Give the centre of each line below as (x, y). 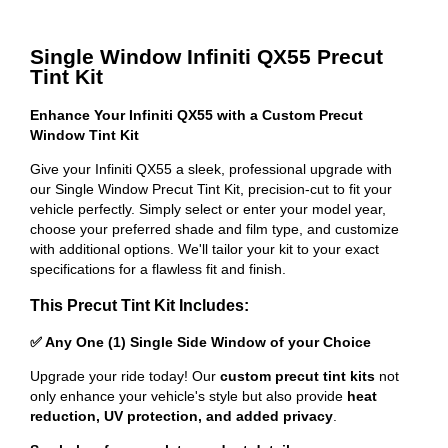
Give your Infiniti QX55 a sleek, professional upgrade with (211, 168)
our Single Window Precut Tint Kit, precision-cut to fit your (211, 188)
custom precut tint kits (297, 375)
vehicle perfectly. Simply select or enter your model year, (208, 208)
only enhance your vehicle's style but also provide (188, 395)
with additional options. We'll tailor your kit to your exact (204, 248)
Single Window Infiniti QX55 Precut (206, 57)
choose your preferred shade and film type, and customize (214, 228)
